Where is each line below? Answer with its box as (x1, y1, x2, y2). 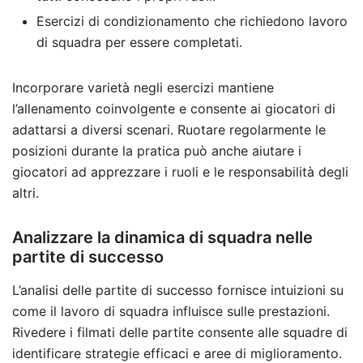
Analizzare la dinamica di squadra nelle (12, 228, 313, 248)
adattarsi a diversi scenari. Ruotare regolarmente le (12, 122, 326, 139)
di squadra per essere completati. (36, 34, 242, 51)
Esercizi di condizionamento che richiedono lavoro (36, 13, 348, 30)
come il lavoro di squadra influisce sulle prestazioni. (12, 303, 330, 320)
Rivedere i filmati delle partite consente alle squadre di (12, 324, 348, 341)
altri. (12, 185, 39, 202)
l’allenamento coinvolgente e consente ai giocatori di (12, 100, 335, 117)
